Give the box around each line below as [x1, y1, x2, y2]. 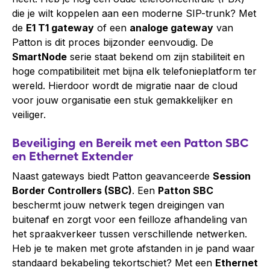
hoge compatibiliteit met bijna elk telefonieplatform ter [12, 65, 257, 77]
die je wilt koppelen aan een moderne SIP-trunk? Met [12, 7, 256, 19]
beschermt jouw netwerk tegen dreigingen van [12, 199, 224, 211]
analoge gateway [130, 22, 213, 34]
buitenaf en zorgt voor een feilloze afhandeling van [12, 213, 247, 225]
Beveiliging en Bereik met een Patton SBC [12, 136, 249, 150]
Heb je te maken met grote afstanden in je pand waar [12, 242, 255, 254]
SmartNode [12, 51, 67, 63]
